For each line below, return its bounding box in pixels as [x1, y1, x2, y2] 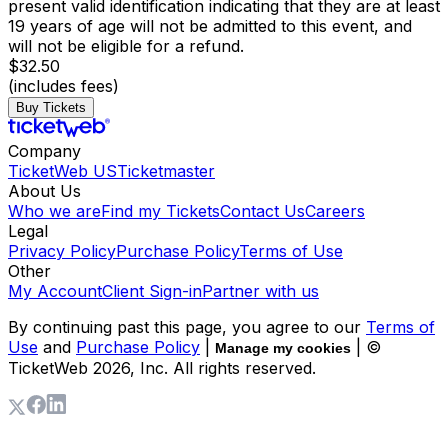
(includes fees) [8, 76, 119, 97]
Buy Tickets [16, 100, 86, 116]
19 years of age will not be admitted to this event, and [8, 16, 412, 37]
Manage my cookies [215, 340, 351, 357]
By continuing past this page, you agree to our [8, 317, 361, 338]
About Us [8, 181, 81, 202]
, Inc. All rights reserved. [130, 358, 316, 379]
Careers [305, 201, 365, 222]
